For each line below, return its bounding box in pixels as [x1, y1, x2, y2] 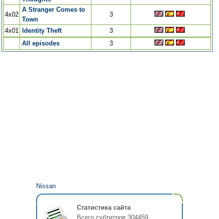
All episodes [22, 40, 60, 47]
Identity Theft [22, 27, 62, 35]
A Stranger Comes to [22, 6, 85, 14]
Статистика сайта [77, 204, 131, 212]
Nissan [36, 182, 56, 190]
